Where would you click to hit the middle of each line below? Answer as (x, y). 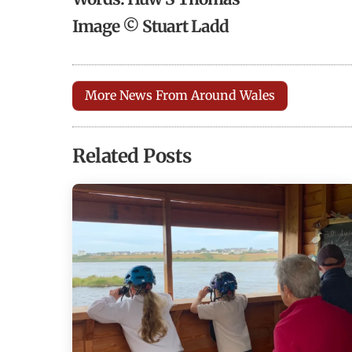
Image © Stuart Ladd (150, 26)
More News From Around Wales (180, 95)
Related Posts (132, 156)
